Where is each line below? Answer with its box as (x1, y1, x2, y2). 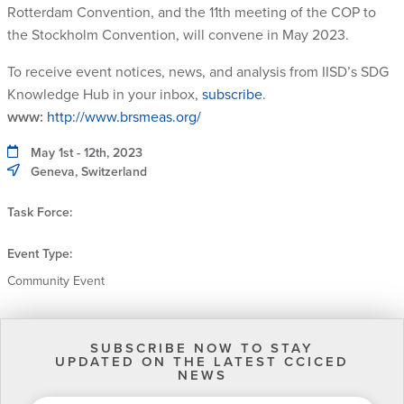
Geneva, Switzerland (31, 164, 147, 179)
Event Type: (7, 246, 72, 262)
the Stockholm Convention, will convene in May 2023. (7, 26, 349, 44)
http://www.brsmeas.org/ (47, 108, 201, 126)
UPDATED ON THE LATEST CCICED (55, 353, 349, 370)
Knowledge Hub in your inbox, (7, 86, 202, 104)
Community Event (7, 273, 105, 289)
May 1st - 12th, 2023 (31, 145, 142, 161)
